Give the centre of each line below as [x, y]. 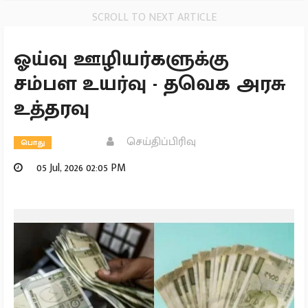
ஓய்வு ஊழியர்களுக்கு [121, 59]
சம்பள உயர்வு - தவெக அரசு [150, 84]
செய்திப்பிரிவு [157, 142]
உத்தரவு [52, 108]
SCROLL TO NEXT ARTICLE [154, 17]
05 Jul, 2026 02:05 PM [80, 168]
